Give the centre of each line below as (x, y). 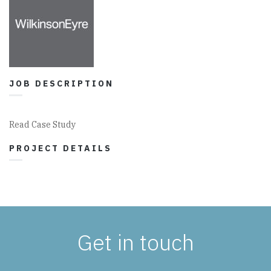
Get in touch (135, 242)
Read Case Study (42, 125)
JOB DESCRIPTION (61, 83)
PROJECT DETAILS (60, 148)
